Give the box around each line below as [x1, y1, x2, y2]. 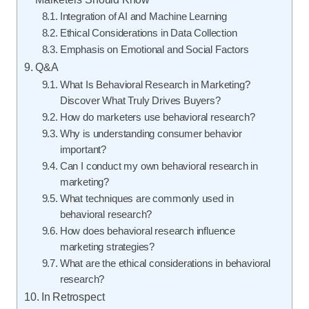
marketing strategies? [59, 241, 155, 252]
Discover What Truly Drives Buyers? [59, 95, 221, 106]
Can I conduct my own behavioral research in [59, 161, 259, 172]
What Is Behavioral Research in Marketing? [59, 79, 250, 90]
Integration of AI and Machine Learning [59, 11, 228, 22]
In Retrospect [41, 290, 105, 303]
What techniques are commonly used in [59, 193, 234, 204]
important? [59, 144, 107, 155]
